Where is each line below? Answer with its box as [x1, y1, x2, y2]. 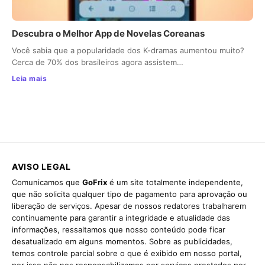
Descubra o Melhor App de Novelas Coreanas [12, 28, 205, 40]
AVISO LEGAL [12, 161, 71, 172]
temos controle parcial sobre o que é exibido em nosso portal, [12, 248, 242, 258]
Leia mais [12, 74, 47, 83]
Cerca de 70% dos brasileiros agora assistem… [12, 57, 183, 67]
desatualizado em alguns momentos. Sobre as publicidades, [12, 237, 232, 247]
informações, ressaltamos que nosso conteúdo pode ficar [12, 225, 225, 235]
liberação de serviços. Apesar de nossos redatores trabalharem [12, 201, 246, 211]
